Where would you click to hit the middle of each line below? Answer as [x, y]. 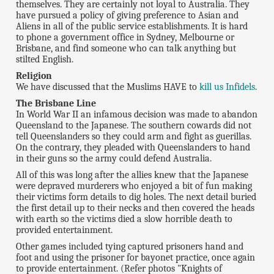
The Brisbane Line [56, 104]
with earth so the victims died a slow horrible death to [124, 219]
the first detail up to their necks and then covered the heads [135, 208]
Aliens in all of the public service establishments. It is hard [132, 27]
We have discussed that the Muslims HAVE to [108, 87]
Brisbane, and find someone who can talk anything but [126, 49]
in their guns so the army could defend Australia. [114, 159]
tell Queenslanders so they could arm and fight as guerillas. [134, 137]
